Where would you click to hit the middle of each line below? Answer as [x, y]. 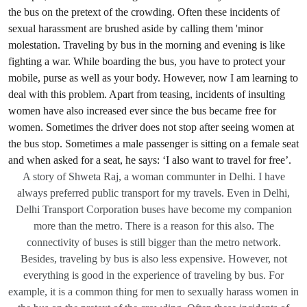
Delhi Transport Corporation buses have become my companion [153, 209]
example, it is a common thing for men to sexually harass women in [153, 292]
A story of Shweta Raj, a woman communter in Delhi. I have [153, 176]
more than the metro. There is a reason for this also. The [153, 226]
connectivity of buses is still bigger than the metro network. [153, 242]
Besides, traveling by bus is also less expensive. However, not [153, 259]
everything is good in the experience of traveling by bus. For [153, 275]
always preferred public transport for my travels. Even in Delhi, [153, 193]
